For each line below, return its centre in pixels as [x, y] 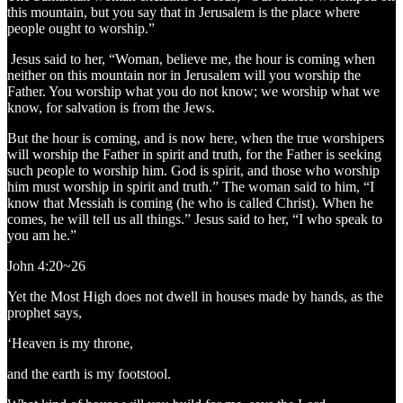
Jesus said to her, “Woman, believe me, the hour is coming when [191, 59]
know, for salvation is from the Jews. [111, 108]
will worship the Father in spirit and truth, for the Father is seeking [194, 155]
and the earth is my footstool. [89, 374]
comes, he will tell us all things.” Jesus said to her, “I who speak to [195, 219]
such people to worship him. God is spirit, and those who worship [193, 171]
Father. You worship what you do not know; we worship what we [193, 92]
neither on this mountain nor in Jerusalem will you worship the [184, 76]
